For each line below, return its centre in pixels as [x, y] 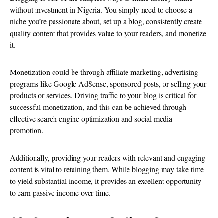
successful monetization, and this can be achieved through [98, 107]
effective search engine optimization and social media [91, 119]
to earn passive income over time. [60, 193]
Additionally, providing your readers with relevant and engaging [108, 158]
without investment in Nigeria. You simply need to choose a [101, 10]
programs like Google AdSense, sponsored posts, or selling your [108, 84]
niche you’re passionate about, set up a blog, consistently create [106, 21]
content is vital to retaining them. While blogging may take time [107, 169]
